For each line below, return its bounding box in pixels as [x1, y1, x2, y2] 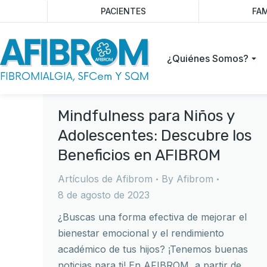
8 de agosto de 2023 [58, 189, 150, 201]
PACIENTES [100, 6, 146, 16]
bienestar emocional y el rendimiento [58, 227, 224, 239]
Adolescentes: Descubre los [58, 126, 252, 145]
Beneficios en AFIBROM [58, 146, 221, 164]
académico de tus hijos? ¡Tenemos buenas [58, 243, 248, 255]
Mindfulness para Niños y [58, 107, 234, 125]
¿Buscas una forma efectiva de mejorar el [58, 211, 247, 223]
